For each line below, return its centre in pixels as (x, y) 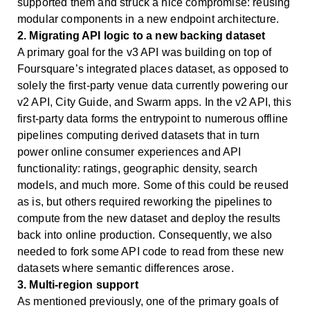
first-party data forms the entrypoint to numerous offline (153, 118)
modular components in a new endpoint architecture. (148, 19)
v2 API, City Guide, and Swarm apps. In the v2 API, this (154, 102)
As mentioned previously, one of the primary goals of (148, 301)
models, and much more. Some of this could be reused (153, 185)
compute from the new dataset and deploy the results (149, 218)
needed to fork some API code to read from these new (151, 251)
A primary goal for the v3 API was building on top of (145, 52)
